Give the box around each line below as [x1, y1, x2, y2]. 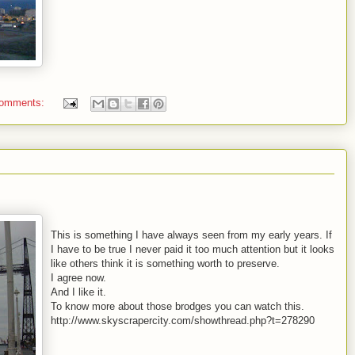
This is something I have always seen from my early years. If [51, 229, 332, 241]
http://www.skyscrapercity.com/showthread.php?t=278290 [51, 315, 315, 326]
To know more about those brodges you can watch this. [51, 300, 304, 312]
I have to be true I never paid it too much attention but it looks [51, 243, 334, 255]
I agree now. [51, 272, 106, 284]
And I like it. [51, 286, 106, 298]
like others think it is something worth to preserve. [51, 258, 280, 269]
